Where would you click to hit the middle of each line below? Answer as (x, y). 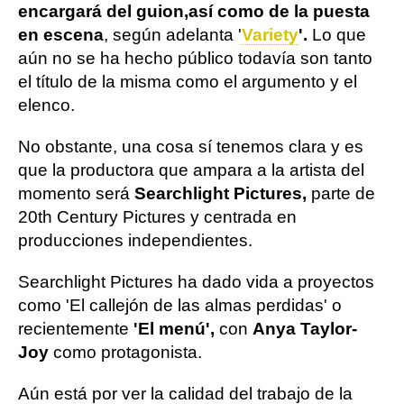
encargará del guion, (103, 11)
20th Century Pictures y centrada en (157, 217)
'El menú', (172, 329)
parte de (343, 193)
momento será (76, 193)
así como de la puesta (279, 11)
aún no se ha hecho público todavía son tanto (195, 58)
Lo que (337, 35)
